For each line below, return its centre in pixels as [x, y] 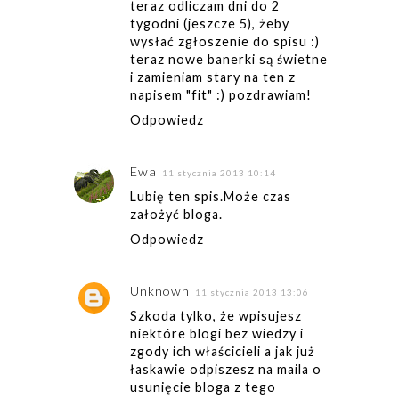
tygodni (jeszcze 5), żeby [209, 23]
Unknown [159, 291]
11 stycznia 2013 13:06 [252, 293]
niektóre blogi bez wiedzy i [216, 334]
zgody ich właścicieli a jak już [222, 352]
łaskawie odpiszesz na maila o [225, 370]
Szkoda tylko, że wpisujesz [216, 316]
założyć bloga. [176, 215]
